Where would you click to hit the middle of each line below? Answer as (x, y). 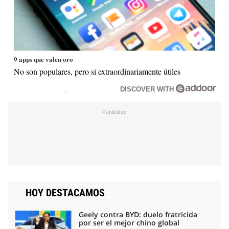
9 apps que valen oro (44, 59)
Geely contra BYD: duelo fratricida (138, 215)
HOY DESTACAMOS (65, 193)
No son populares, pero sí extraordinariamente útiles (97, 72)
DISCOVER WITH (148, 89)
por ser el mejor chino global (129, 223)
